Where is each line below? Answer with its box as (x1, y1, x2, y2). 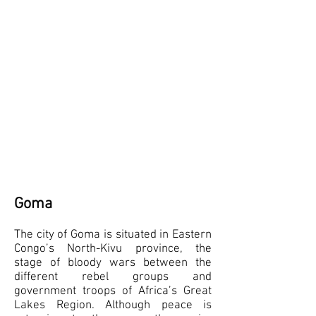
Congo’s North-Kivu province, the (14, 242, 212, 256)
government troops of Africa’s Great (14, 284, 212, 298)
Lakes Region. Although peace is (14, 298, 212, 312)
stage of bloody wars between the (14, 256, 212, 270)
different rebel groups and (14, 270, 212, 284)
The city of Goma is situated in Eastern (14, 228, 212, 242)
